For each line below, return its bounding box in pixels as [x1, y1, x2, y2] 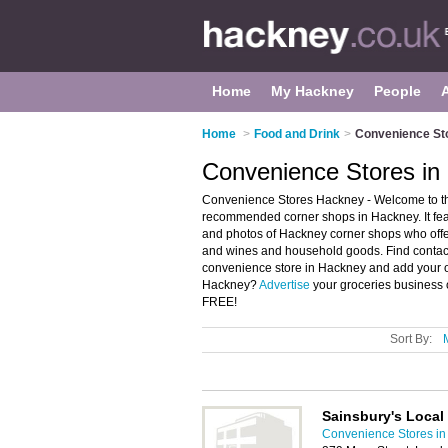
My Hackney [271, 83, 354, 99]
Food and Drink [254, 127, 340, 141]
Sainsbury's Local [322, 408, 444, 424]
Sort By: [390, 332, 432, 346]
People [374, 83, 421, 99]
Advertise [259, 278, 310, 292]
